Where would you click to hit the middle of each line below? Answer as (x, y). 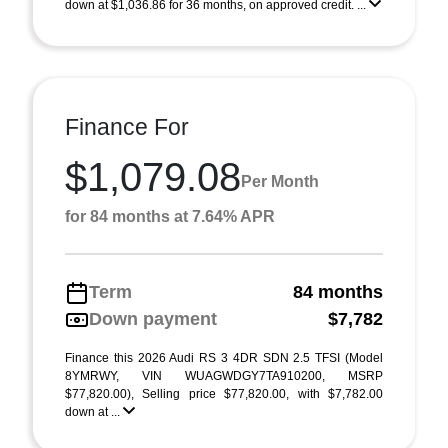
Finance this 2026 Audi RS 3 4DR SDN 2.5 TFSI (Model (224, 358)
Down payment (153, 319)
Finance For (127, 127)
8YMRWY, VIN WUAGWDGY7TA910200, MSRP (224, 376)
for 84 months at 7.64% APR (170, 216)
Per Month (280, 181)
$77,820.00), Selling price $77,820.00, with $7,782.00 (224, 394)
